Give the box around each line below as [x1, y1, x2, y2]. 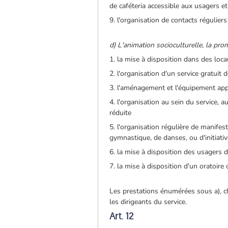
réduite [109, 107, 132, 118]
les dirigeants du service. [109, 196, 187, 207]
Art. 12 [109, 210, 134, 222]
